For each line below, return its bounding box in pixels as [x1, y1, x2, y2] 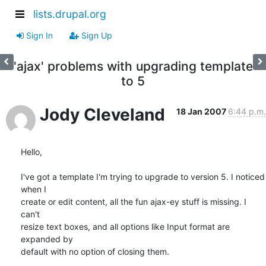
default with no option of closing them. [21, 246, 169, 256]
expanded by [21, 233, 73, 244]
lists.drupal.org [33, 8, 106, 21]
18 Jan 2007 [176, 106, 228, 116]
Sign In [24, 30, 53, 40]
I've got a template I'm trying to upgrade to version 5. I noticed [21, 171, 265, 182]
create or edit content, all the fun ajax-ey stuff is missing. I [21, 196, 246, 207]
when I [21, 183, 46, 194]
